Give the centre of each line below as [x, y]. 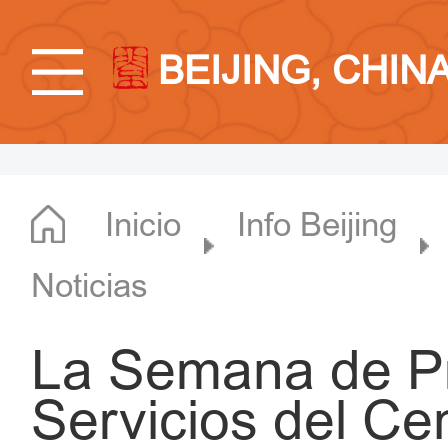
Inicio [143, 226]
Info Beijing [316, 226]
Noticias [90, 287]
